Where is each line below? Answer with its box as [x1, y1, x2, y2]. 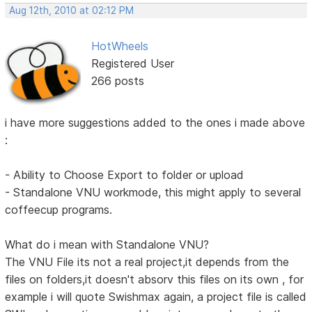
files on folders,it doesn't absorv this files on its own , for [5, 272, 304, 286]
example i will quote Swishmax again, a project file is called [5, 289, 307, 304]
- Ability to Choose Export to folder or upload [5, 167, 244, 182]
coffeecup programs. [5, 202, 113, 217]
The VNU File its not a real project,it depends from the [5, 254, 290, 269]
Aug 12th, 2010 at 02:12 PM [9, 5, 134, 17]
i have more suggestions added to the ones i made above [5, 115, 306, 130]
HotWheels [91, 39, 148, 54]
